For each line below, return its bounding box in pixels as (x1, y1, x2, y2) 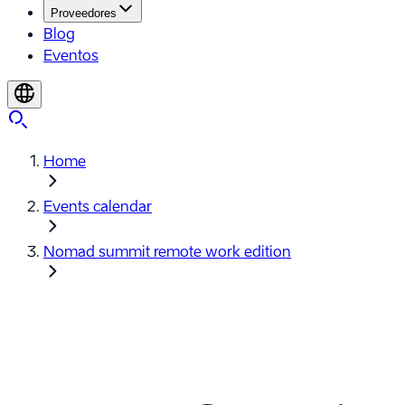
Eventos (43, 46, 99, 64)
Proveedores (51, 6, 117, 20)
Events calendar (43, 197, 152, 215)
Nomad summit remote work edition (43, 242, 291, 260)
